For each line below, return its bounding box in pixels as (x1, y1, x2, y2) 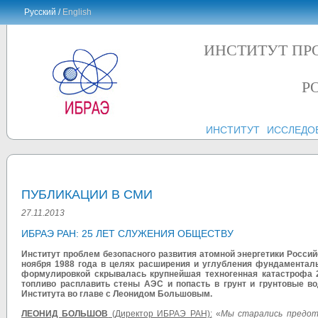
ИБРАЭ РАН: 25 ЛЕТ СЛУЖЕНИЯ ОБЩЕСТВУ (21, 228, 234, 240)
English (62, 7, 92, 17)
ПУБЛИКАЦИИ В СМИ (21, 187, 153, 202)
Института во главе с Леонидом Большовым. (21, 289, 212, 300)
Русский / (24, 7, 62, 17)
